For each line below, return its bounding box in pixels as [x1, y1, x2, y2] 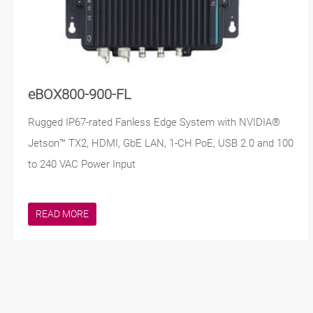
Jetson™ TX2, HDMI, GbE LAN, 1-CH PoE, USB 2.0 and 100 [28, 137, 293, 150]
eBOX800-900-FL [28, 87, 131, 103]
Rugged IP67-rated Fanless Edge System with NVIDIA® [28, 116, 280, 129]
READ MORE [36, 208, 89, 220]
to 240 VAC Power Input [28, 158, 136, 171]
